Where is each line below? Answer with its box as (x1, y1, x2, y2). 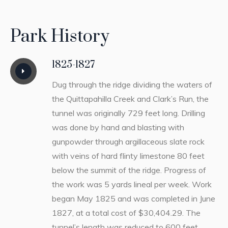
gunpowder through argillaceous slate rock (51, 136, 205, 147)
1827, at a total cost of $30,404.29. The (51, 207, 201, 218)
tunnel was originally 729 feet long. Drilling (51, 107, 205, 118)
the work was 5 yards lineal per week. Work (51, 179, 212, 189)
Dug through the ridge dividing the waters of (51, 79, 212, 90)
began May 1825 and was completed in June (51, 193, 215, 204)
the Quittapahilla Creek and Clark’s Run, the (51, 93, 209, 104)
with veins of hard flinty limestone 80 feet (51, 150, 205, 161)
